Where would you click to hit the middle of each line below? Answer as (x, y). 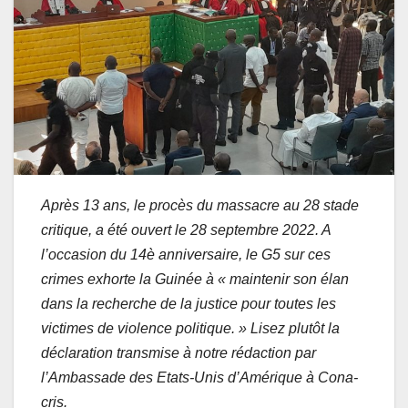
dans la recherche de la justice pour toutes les (189, 303)
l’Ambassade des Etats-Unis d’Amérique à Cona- (199, 377)
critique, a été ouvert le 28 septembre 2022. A (186, 229)
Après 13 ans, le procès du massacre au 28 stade (200, 205)
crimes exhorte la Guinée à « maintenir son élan (195, 279)
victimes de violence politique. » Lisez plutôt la (190, 328)
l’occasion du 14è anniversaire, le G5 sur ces (186, 254)
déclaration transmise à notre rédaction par (178, 352)
